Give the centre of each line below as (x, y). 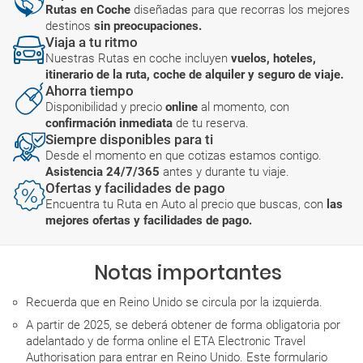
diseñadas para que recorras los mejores (242, 10)
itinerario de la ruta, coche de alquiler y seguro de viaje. (194, 75)
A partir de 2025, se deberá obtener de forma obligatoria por (183, 325)
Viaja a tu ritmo (92, 43)
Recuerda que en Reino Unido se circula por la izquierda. (174, 303)
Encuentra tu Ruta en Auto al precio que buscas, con (186, 205)
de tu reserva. (212, 124)
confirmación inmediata (111, 124)
